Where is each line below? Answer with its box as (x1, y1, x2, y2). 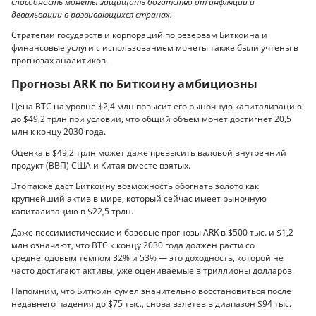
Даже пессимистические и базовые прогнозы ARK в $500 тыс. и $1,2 (11, 226, 293, 238)
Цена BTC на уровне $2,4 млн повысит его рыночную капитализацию (11, 100, 302, 113)
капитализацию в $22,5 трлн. (11, 205, 133, 218)
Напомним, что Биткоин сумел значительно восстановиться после (11, 285, 291, 298)
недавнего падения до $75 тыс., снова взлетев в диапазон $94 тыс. (11, 298, 291, 310)
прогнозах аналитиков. (11, 54, 108, 67)
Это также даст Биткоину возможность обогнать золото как (11, 180, 259, 193)
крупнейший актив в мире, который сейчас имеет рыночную (11, 193, 267, 205)
